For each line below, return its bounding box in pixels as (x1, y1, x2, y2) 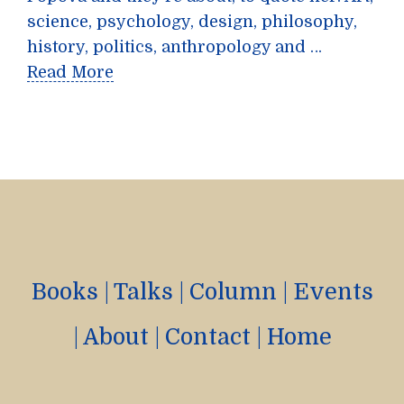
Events (292, 279, 373, 305)
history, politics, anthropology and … (27, 38, 322, 56)
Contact (164, 324, 251, 350)
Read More (27, 63, 114, 81)
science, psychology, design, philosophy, (27, 13, 357, 31)
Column (188, 279, 277, 305)
